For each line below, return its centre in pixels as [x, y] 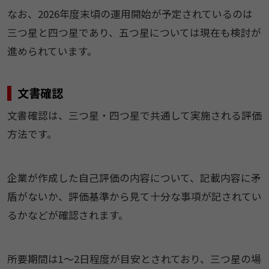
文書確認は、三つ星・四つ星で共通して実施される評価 [134, 116]
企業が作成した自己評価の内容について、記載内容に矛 [134, 178]
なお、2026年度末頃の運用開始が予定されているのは [130, 14]
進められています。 [52, 51]
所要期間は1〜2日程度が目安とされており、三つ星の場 [134, 259]
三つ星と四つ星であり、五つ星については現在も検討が [134, 33]
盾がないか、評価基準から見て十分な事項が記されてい [134, 197]
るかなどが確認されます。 [68, 215]
